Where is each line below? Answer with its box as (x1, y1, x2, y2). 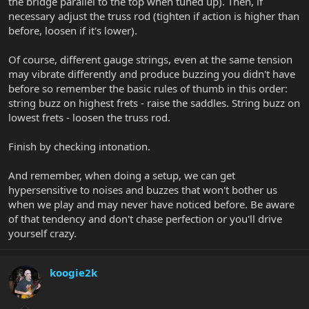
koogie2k (50, 266, 97, 280)
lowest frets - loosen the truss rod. (8, 110, 170, 125)
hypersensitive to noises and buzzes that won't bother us (8, 183, 277, 197)
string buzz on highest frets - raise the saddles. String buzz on (8, 96, 300, 110)
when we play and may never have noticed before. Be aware (8, 197, 295, 212)
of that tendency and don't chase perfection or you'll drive (8, 212, 282, 226)
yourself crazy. (8, 226, 77, 241)
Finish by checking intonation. (8, 139, 150, 154)
